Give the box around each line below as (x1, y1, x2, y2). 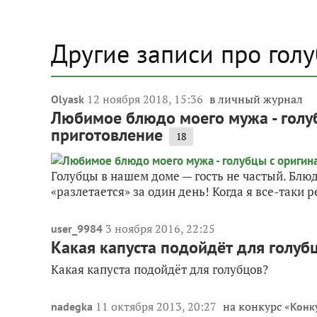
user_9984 (51, 221, 103, 236)
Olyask (51, 92, 84, 107)
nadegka (51, 299, 93, 314)
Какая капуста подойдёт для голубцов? (51, 261, 268, 278)
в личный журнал (209, 91, 303, 108)
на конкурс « (223, 299, 290, 315)
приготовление (51, 124, 163, 146)
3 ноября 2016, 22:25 (105, 221, 215, 237)
